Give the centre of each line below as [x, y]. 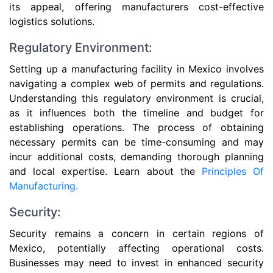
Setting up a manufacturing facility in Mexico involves [136, 69]
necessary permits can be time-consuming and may [136, 142]
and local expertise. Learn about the [105, 171]
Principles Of [233, 171]
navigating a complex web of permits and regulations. [136, 83]
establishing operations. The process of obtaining [136, 127]
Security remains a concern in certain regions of [136, 233]
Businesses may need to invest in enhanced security [136, 263]
